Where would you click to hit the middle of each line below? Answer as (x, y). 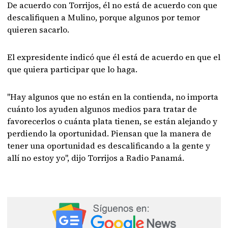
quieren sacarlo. (38, 30)
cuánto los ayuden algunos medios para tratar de (102, 109)
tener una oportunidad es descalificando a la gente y (109, 146)
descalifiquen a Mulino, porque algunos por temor (104, 17)
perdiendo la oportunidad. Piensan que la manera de (109, 133)
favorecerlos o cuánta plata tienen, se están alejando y (112, 121)
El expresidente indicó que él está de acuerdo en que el (114, 57)
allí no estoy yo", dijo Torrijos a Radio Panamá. (96, 158)
